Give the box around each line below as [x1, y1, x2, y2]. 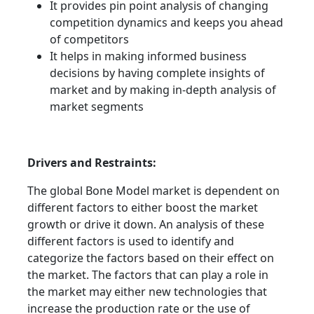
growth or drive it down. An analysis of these [27, 217, 264, 233]
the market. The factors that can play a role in [27, 267, 268, 283]
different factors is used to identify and [27, 233, 234, 250]
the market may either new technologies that [27, 284, 267, 300]
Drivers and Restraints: [27, 155, 156, 171]
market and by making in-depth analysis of [50, 82, 276, 98]
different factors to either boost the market [27, 200, 258, 216]
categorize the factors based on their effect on [27, 250, 274, 266]
